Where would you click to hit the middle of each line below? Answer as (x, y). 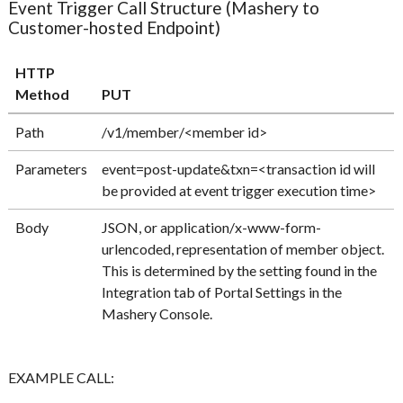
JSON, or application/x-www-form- (212, 228)
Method (43, 94)
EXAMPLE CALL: (62, 378)
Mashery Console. (157, 314)
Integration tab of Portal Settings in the (222, 292)
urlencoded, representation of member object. (245, 249)
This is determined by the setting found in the (240, 271)
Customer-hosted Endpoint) (115, 28)
